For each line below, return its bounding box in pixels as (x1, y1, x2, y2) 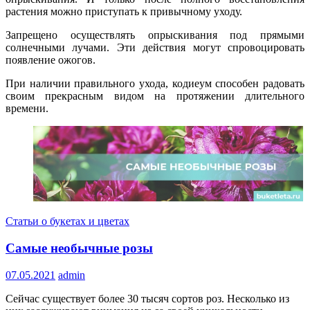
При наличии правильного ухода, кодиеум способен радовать (6, 77, 304, 90)
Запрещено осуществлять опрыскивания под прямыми (6, 29, 304, 42)
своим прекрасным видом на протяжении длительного (6, 90, 304, 102)
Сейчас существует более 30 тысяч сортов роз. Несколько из (6, 292, 289, 304)
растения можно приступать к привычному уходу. (6, 6, 242, 18)
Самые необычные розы (6, 241, 153, 256)
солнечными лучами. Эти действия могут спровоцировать (6, 42, 304, 54)
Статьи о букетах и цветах (6, 215, 129, 228)
